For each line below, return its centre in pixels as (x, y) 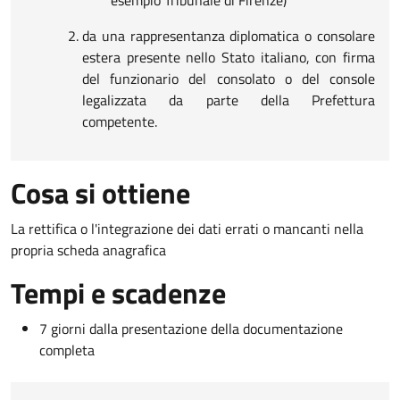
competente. (120, 121)
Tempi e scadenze (118, 292)
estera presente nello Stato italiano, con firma (229, 57)
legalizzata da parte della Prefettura (229, 100)
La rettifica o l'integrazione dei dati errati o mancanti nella (187, 228)
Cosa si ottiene (100, 192)
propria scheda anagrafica (88, 250)
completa (67, 350)
